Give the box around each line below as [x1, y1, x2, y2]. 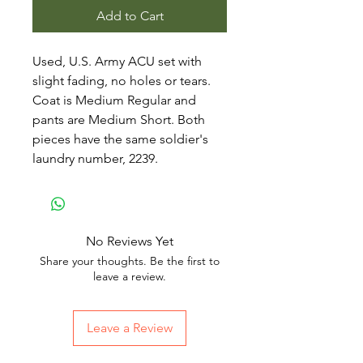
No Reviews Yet [86, 233, 173, 249]
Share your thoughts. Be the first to [40, 254, 220, 268]
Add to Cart [96, 8, 164, 23]
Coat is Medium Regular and [32, 92, 196, 108]
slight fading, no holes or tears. [32, 73, 211, 88]
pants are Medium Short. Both [32, 112, 205, 127]
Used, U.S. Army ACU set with [32, 53, 202, 69]
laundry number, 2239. [32, 151, 161, 166]
